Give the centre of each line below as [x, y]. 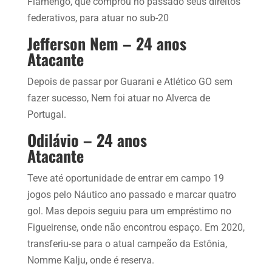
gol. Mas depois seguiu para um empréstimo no [129, 211]
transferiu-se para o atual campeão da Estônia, [127, 243]
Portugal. [46, 114]
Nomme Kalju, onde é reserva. [90, 260]
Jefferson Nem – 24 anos [107, 43]
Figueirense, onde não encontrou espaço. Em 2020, [136, 227]
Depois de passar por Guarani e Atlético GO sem [130, 81]
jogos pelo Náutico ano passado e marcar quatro [131, 194]
